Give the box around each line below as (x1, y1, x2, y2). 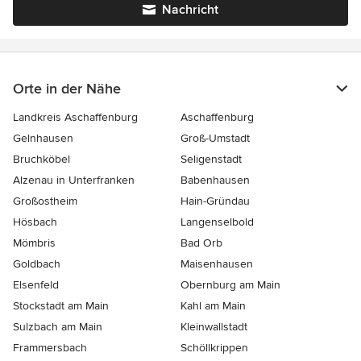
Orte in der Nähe (13, 80, 121, 98)
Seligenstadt (180, 152, 242, 166)
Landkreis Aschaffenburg (13, 110, 138, 124)
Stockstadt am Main (13, 299, 109, 313)
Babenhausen (180, 173, 250, 187)
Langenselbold (180, 215, 254, 229)
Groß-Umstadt (180, 131, 250, 145)
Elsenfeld (13, 278, 59, 292)
